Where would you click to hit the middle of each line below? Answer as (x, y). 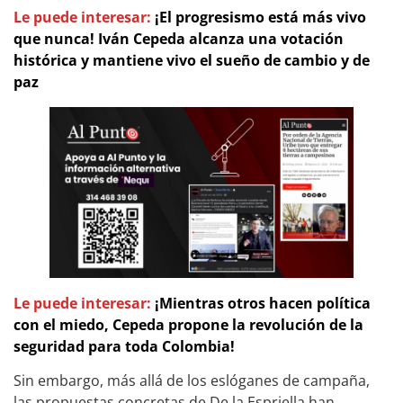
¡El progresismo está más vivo (260, 17)
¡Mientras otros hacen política (263, 303)
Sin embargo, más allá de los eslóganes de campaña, (192, 381)
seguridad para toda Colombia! (124, 346)
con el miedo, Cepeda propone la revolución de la (188, 324)
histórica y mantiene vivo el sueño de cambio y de (192, 60)
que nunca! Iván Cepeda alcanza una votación (179, 38)
